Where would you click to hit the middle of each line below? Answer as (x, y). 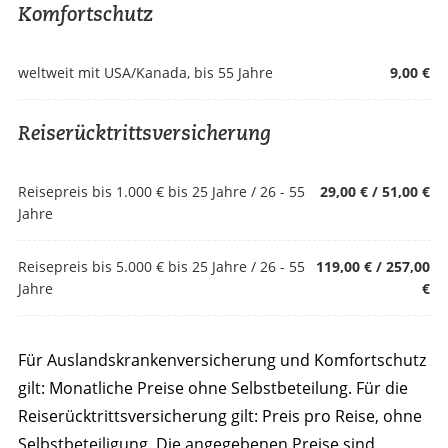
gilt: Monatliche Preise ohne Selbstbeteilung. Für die (212, 387)
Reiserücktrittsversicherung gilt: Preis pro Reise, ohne (219, 415)
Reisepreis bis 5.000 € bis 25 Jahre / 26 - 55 (161, 266)
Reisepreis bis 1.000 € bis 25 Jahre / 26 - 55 (161, 191)
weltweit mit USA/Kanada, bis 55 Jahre (145, 72)
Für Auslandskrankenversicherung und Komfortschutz (221, 359)
